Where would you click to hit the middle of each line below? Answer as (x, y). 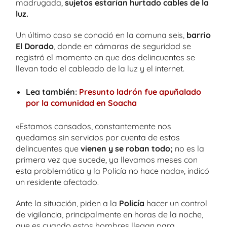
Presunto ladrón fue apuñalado (140, 91)
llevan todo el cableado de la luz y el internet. (100, 68)
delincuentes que (48, 148)
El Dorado (35, 46)
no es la (188, 148)
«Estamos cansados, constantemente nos (93, 126)
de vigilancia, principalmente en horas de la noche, (109, 214)
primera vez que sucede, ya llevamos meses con (107, 159)
